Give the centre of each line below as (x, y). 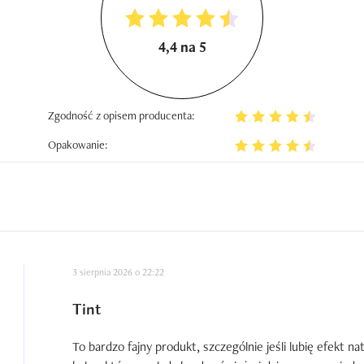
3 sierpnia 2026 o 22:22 (119, 272)
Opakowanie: (78, 145)
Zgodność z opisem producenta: (122, 115)
